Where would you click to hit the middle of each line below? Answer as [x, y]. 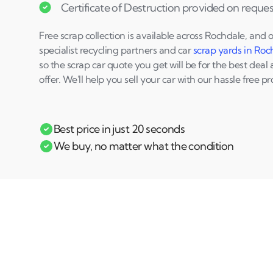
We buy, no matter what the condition [144, 146]
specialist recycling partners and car [116, 50]
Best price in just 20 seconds [119, 129]
